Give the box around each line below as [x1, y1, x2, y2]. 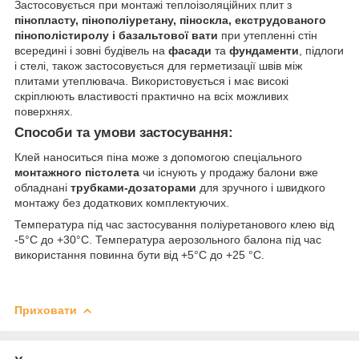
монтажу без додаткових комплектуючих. [14, 196, 229, 209]
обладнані [14, 180, 71, 194]
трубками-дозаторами [71, 180, 196, 194]
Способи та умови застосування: [14, 124, 233, 140]
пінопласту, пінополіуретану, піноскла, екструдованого [14, 13, 326, 26]
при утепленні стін [218, 28, 317, 42]
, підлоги [299, 43, 344, 57]
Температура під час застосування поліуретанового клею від [14, 217, 334, 231]
